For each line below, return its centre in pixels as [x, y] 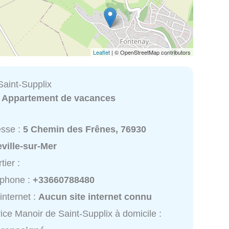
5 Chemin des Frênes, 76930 [85, 130]
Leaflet [101, 52]
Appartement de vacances [59, 98]
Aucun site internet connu [95, 197]
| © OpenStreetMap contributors [150, 52]
